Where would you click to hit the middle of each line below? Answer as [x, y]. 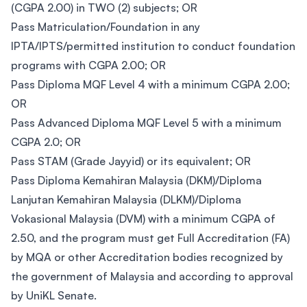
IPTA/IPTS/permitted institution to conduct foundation [153, 46]
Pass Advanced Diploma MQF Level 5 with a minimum [146, 123]
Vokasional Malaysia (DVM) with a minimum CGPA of [143, 219]
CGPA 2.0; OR [46, 142]
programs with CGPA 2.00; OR [88, 65]
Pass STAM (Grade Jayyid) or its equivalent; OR [131, 161]
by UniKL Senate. [54, 295]
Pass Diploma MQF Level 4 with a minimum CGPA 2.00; [150, 84]
